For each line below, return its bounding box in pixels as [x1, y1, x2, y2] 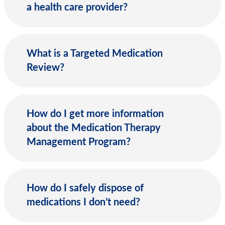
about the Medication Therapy [27, 123, 161, 134]
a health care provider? [27, 3, 128, 13]
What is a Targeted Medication [27, 49, 163, 59]
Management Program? [27, 137, 131, 148]
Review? [27, 63, 64, 73]
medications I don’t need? [27, 197, 140, 208]
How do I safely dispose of [27, 183, 144, 194]
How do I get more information [27, 109, 164, 120]
